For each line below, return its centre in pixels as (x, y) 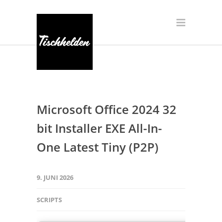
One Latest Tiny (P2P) (98, 147)
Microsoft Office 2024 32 (107, 109)
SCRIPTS (49, 200)
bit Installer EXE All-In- (99, 128)
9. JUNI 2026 (55, 177)
